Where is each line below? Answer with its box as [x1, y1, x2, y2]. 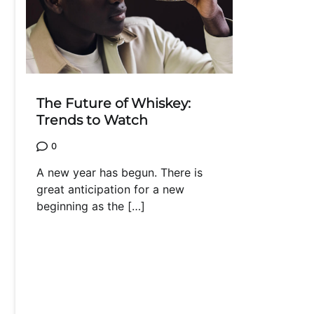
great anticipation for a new [36, 182, 184, 196]
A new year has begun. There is [36, 165, 203, 179]
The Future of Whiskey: [36, 95, 191, 111]
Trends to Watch [36, 111, 148, 128]
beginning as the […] [36, 198, 145, 213]
